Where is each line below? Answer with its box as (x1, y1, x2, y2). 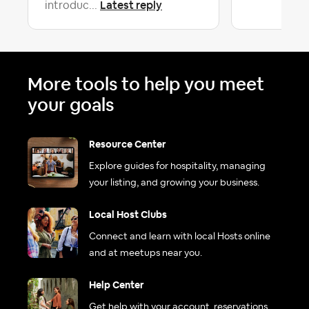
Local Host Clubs (89, 210, 167, 221)
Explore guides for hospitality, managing (89, 161, 266, 172)
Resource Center (89, 140, 166, 150)
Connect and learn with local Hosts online (89, 232, 270, 242)
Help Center (89, 281, 144, 291)
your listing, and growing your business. (89, 178, 259, 188)
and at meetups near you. (89, 248, 202, 259)
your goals (28, 93, 114, 117)
